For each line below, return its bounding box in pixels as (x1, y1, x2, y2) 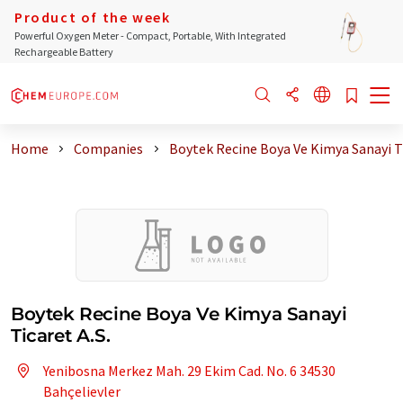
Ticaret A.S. (11, 325, 111, 346)
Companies (74, 139, 144, 157)
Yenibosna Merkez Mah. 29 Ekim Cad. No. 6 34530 (43, 362, 336, 380)
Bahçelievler (43, 382, 121, 400)
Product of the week (14, 8, 171, 26)
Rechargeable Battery (14, 45, 113, 58)
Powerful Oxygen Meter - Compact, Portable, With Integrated (14, 29, 286, 42)
